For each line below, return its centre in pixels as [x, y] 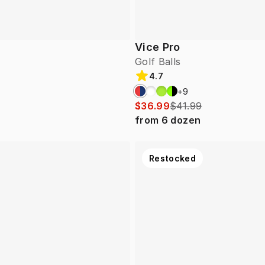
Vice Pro [158, 47]
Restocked [173, 159]
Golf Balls [158, 62]
